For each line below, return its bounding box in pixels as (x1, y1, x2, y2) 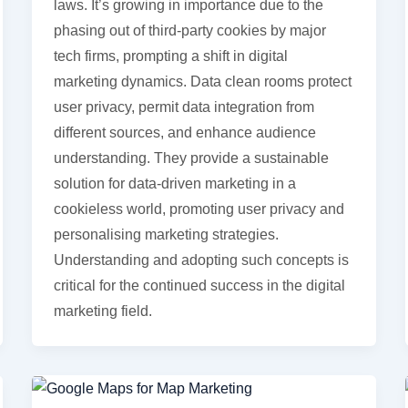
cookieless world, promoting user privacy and (53, 200, 344, 217)
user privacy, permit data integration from (53, 98, 314, 115)
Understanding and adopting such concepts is (53, 251, 349, 268)
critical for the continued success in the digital (53, 277, 345, 293)
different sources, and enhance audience (53, 124, 316, 140)
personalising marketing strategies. (53, 226, 279, 242)
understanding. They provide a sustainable (53, 149, 329, 166)
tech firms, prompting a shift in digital (53, 47, 288, 64)
